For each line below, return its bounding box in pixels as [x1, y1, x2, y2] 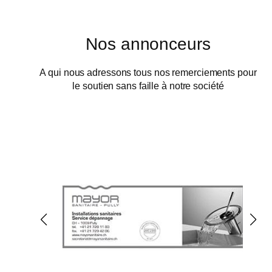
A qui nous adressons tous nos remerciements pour [39, 67, 257, 78]
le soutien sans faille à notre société [72, 80, 224, 92]
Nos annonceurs [86, 34, 211, 54]
